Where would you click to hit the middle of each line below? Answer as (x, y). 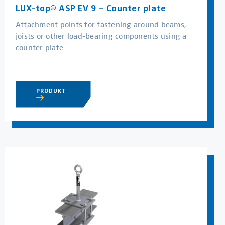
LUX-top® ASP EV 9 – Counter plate (91, 8)
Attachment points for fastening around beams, (101, 24)
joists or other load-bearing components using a (101, 35)
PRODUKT (52, 91)
